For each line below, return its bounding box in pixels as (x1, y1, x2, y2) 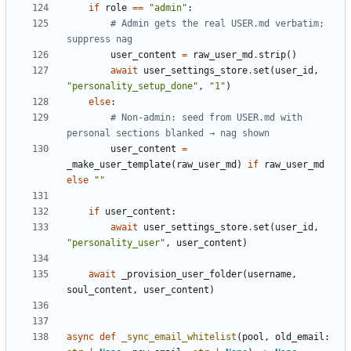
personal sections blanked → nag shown (67, 127, 270, 139)
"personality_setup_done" (67, 80, 198, 92)
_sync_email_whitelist (121, 331, 237, 342)
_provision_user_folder (121, 268, 242, 280)
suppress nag (67, 33, 132, 45)
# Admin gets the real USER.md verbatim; (110, 17, 324, 29)
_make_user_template (67, 158, 171, 170)
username (248, 268, 291, 280)
